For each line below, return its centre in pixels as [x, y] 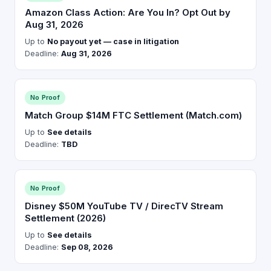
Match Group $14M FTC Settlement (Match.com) [133, 115]
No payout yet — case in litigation [113, 41]
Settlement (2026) [65, 218]
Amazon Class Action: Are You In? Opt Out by [128, 12]
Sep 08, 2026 [87, 247]
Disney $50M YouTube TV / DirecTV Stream [124, 206]
